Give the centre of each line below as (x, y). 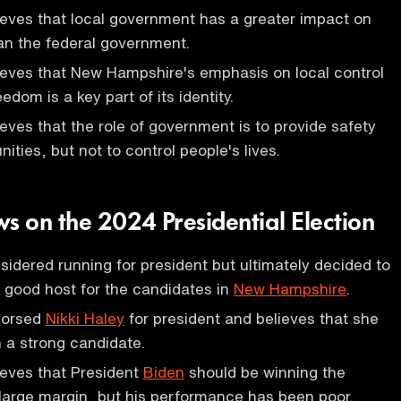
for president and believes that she (252, 318)
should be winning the (265, 372)
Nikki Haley (85, 318)
